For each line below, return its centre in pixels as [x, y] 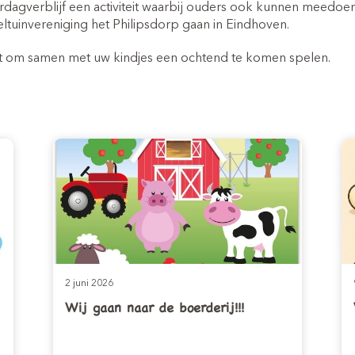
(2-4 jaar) [177, 18]
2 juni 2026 [90, 284]
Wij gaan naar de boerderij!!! [155, 307]
